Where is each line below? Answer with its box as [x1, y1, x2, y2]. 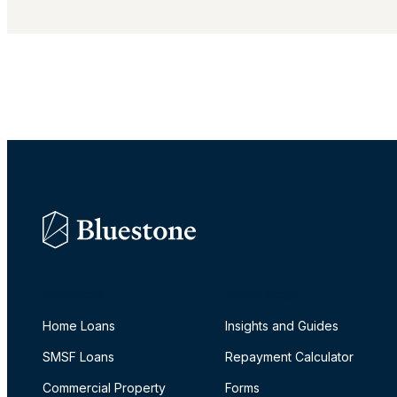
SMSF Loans [43, 348, 114, 364]
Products [43, 284, 104, 303]
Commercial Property [43, 379, 166, 395]
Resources [225, 284, 297, 303]
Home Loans [43, 317, 115, 333]
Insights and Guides [225, 317, 339, 333]
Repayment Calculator [225, 348, 354, 364]
